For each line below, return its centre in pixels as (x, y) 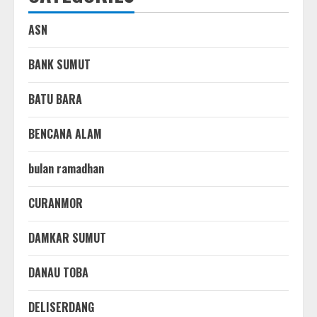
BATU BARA (55, 99)
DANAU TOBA (58, 272)
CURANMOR (56, 203)
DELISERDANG (61, 307)
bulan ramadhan (66, 168)
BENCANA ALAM (65, 133)
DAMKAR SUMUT (67, 237)
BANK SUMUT (59, 64)
